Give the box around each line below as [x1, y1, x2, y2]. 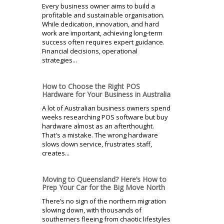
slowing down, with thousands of [42, 205, 141, 214]
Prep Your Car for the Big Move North [42, 182, 165, 192]
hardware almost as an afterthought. [42, 121, 154, 130]
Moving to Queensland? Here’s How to [42, 174, 166, 184]
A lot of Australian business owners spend [42, 103, 170, 112]
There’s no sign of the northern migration [42, 196, 166, 205]
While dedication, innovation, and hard [42, 19, 159, 28]
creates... [42, 148, 69, 157]
